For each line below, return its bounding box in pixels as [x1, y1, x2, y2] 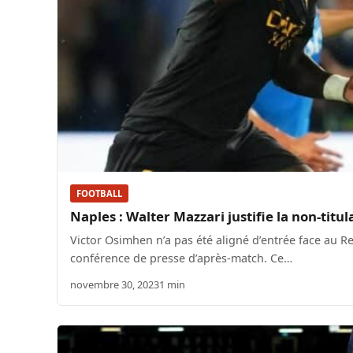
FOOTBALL [76, 188, 122, 200]
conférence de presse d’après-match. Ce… [70, 251, 292, 266]
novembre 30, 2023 [70, 277, 159, 292]
